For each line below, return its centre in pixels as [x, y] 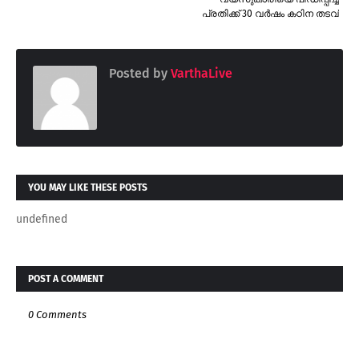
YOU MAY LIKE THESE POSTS [88, 188]
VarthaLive [200, 74]
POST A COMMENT [66, 279]
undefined [42, 220]
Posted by [138, 74]
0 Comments [57, 315]
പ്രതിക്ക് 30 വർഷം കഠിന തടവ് [270, 14]
